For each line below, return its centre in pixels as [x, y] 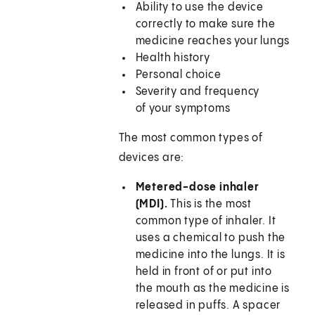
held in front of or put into [204, 272]
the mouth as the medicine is [213, 289]
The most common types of [191, 139]
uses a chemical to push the [211, 238]
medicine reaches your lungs [213, 41]
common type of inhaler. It [206, 221]
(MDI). [153, 205]
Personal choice [178, 75]
